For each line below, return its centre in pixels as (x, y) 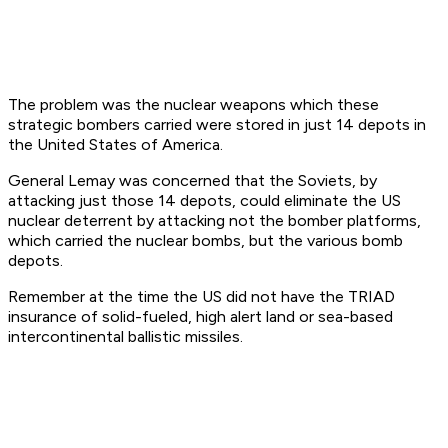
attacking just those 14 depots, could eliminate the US (204, 201)
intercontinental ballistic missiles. (125, 337)
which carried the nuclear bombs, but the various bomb (205, 241)
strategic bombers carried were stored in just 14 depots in (217, 125)
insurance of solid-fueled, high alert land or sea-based (200, 317)
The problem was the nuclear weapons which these (193, 105)
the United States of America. (115, 145)
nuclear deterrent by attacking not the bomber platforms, (214, 221)
